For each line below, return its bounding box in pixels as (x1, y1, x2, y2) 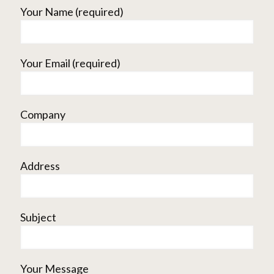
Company (20, 108, 65, 121)
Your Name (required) (20, 5, 124, 18)
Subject (20, 210, 56, 224)
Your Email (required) (20, 56, 120, 70)
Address (20, 159, 60, 172)
